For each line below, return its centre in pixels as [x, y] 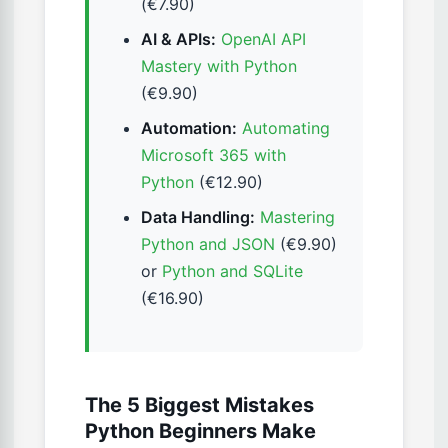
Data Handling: [198, 217]
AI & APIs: [178, 39]
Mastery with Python [219, 66]
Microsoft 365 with [213, 155]
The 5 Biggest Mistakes [199, 405]
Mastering [297, 217]
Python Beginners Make [200, 431]
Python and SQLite [232, 271]
